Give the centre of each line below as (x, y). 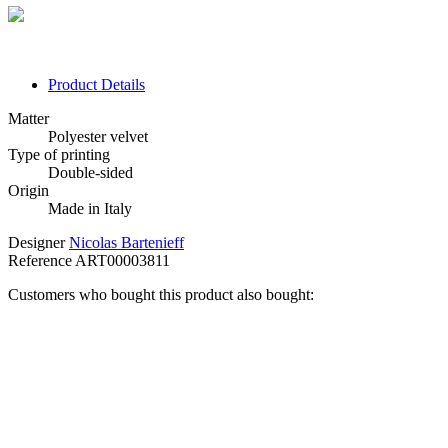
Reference (41, 261)
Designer (36, 243)
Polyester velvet (98, 137)
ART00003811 (122, 261)
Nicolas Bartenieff (126, 243)
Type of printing (59, 155)
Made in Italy (90, 209)
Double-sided (90, 173)
